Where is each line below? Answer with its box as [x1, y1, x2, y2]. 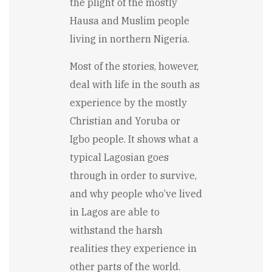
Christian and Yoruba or [70, 115, 180, 127]
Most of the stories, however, [70, 60, 199, 73]
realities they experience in [70, 242, 197, 255]
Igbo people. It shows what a [70, 133, 199, 146]
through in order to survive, [70, 169, 197, 182]
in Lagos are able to [70, 206, 160, 219]
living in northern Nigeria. [70, 33, 189, 46]
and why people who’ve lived [70, 188, 202, 200]
